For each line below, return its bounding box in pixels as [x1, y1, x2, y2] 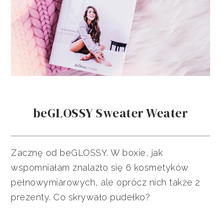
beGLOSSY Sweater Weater [33, 104, 188, 121]
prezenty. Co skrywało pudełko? [11, 191, 150, 202]
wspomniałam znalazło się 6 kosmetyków [11, 162, 189, 173]
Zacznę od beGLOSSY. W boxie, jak [11, 147, 163, 158]
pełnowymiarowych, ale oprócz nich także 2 [11, 177, 200, 187]
